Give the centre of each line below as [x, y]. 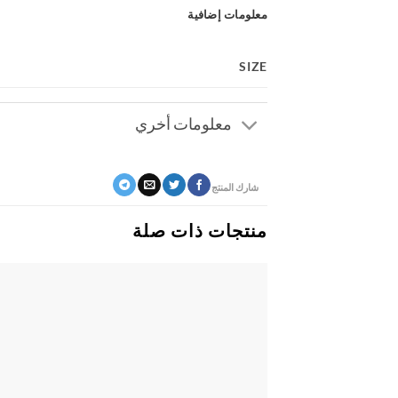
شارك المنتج [235, 188]
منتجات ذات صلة [200, 230]
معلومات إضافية [227, 14]
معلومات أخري [183, 124]
